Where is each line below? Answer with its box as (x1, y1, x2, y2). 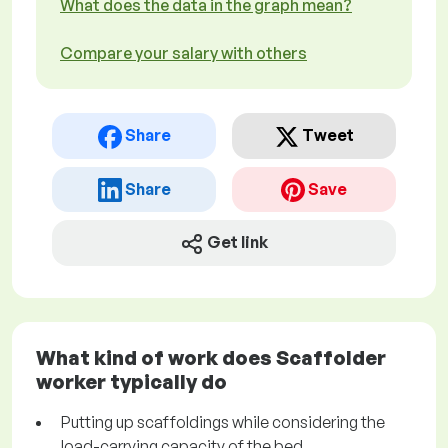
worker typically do (36, 369, 227, 395)
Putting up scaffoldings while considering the (61, 412, 385, 433)
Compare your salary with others (60, 43, 307, 63)
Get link (207, 232, 268, 253)
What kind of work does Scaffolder (36, 345, 386, 371)
